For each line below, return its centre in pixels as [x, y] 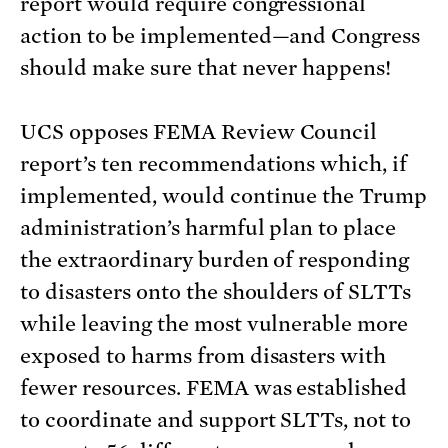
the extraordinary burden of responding [215, 260]
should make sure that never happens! [206, 68]
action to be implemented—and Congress [220, 36]
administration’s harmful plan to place [208, 228]
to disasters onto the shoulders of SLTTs [216, 292]
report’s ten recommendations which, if [214, 164]
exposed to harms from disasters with [203, 356]
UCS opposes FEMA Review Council [199, 132]
